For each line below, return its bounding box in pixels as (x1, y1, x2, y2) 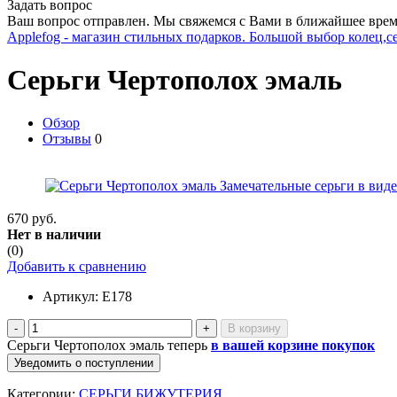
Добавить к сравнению (7, 259, 146, 275)
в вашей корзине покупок (211, 338, 375, 354)
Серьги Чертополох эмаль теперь (7, 338, 211, 354)
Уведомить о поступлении (14, 356, 153, 370)
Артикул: (43, 289, 102, 305)
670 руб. (7, 211, 57, 227)
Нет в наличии (7, 227, 101, 243)
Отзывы (43, 131, 91, 147)
